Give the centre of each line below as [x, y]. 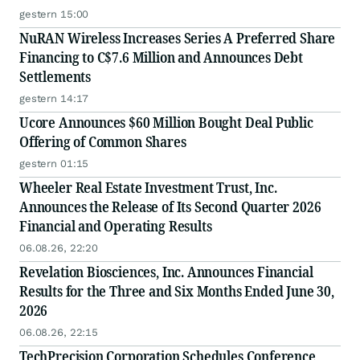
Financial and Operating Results [116, 226]
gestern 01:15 [54, 164]
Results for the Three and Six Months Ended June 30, [177, 291]
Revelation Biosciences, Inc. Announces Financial [166, 272]
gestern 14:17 [54, 99]
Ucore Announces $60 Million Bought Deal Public [166, 123]
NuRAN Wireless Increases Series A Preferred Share [178, 38]
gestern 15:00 [54, 14]
